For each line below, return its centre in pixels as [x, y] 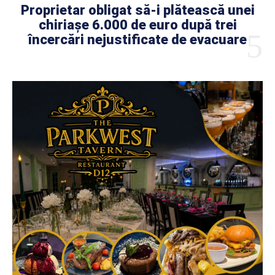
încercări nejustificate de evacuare [137, 39]
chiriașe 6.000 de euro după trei [137, 25]
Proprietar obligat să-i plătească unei [137, 10]
